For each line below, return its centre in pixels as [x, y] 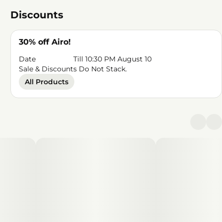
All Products [47, 82]
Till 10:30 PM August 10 [113, 59]
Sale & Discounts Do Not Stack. [73, 69]
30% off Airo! [45, 42]
